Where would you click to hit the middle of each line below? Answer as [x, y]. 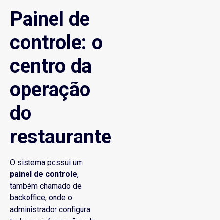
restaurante [61, 137]
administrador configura [50, 210]
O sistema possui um [46, 163]
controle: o [56, 43]
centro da [51, 66]
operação [50, 90]
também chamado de [46, 186]
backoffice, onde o [41, 198]
